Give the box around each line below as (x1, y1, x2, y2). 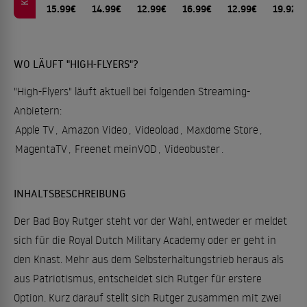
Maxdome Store (186, 123, 258, 136)
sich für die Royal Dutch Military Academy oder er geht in (14, 233, 276, 247)
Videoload (135, 123, 179, 136)
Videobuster (164, 142, 220, 156)
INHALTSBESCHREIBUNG (14, 186, 126, 200)
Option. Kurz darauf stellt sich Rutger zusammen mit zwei (14, 291, 282, 304)
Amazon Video (62, 123, 127, 136)
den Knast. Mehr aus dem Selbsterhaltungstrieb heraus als (14, 252, 284, 266)
